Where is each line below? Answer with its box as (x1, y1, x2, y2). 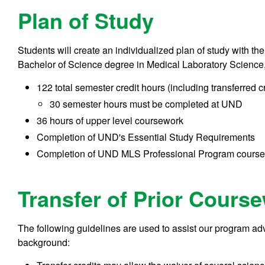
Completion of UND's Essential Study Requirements (37, 130, 256, 144)
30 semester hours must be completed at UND (50, 97, 243, 111)
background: (18, 235, 70, 249)
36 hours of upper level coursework (37, 114, 184, 128)
